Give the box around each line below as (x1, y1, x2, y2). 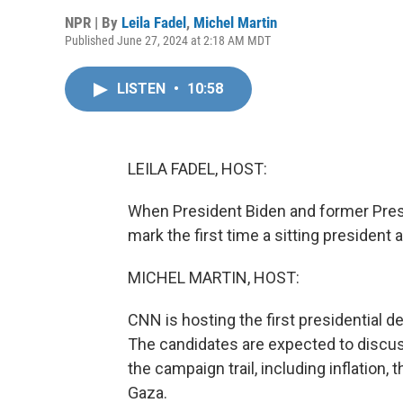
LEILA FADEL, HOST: (128, 159, 267, 178)
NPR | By (65, 13, 121, 31)
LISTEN (117, 80, 169, 97)
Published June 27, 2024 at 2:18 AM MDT (65, 33, 271, 48)
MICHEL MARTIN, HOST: (128, 268, 300, 287)
